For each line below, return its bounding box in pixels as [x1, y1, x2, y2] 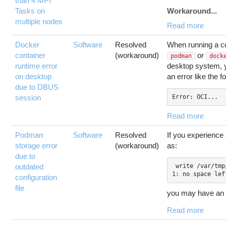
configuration [15, 173, 58, 182]
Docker [15, 40, 40, 49]
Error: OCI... [172, 93, 218, 101]
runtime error [15, 61, 58, 70]
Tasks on [15, 6, 45, 15]
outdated [15, 162, 44, 171]
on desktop [15, 72, 52, 81]
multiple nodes [15, 17, 63, 26]
